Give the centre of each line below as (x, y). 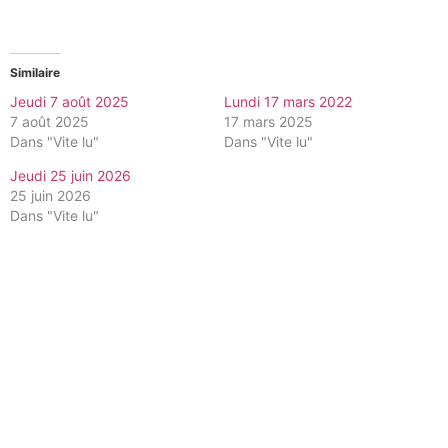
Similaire (35, 72)
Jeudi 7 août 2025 (69, 101)
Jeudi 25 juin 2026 (70, 175)
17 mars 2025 (268, 121)
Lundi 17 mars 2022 (288, 101)
